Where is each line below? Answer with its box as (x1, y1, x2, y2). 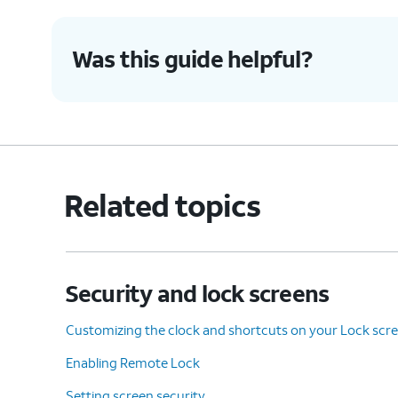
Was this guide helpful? (71, 44, 312, 75)
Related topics (64, 185, 261, 225)
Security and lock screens (64, 277, 330, 308)
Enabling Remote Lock (66, 353, 200, 371)
